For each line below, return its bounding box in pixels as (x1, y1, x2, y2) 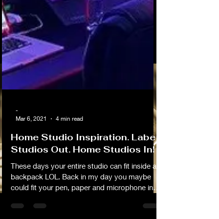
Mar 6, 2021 (16, 144, 47, 152)
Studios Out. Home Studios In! (11, 173, 155, 185)
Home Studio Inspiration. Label (11, 161, 158, 173)
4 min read (56, 144, 83, 152)
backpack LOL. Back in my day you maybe (11, 201, 151, 211)
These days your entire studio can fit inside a (11, 191, 156, 200)
